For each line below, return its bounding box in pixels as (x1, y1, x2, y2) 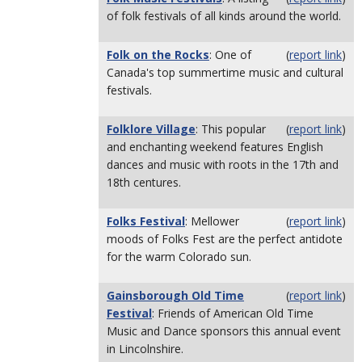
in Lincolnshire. (107, 341, 183, 356)
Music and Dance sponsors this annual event (107, 323, 341, 339)
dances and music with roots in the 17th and (107, 157, 339, 172)
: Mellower (185, 213, 239, 229)
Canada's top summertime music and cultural (107, 65, 343, 80)
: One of (209, 47, 251, 62)
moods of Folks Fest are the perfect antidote (107, 231, 343, 246)
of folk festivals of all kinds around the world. (107, 8, 341, 23)
